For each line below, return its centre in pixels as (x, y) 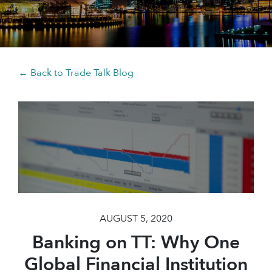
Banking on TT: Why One (136, 243)
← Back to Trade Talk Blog (76, 73)
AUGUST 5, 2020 (136, 219)
